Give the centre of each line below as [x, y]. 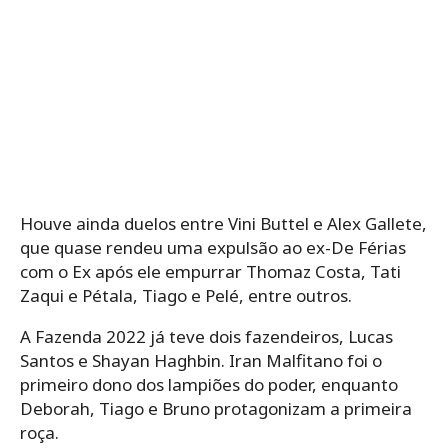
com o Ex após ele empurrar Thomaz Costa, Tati [210, 271]
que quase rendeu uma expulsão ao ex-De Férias [213, 247]
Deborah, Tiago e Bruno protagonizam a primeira [216, 408]
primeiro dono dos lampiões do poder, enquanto [209, 384]
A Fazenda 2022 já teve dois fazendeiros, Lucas [206, 336]
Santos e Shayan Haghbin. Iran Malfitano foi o [201, 360]
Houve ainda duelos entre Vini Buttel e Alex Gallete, [223, 223]
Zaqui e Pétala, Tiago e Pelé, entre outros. [186, 295]
